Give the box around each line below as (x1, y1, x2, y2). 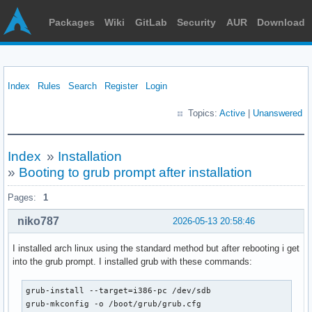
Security (177, 17, 217, 28)
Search (68, 81, 97, 91)
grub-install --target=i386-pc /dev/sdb (26, 286, 212, 295)
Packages (49, 17, 95, 28)
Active (219, 108, 245, 118)
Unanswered (253, 108, 302, 118)
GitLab (134, 17, 167, 28)
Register (104, 81, 138, 91)
